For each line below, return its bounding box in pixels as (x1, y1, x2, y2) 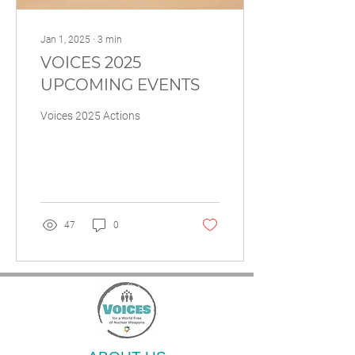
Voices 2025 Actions (40, 109, 140, 122)
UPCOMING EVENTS (40, 75, 200, 94)
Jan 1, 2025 (40, 34, 90, 45)
